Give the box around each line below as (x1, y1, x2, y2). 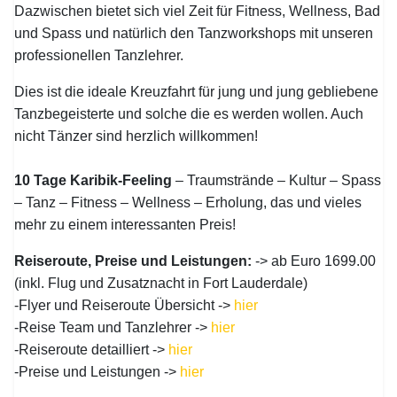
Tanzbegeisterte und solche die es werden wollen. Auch (14, 106, 364, 121)
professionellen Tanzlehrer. (14, 48, 184, 63)
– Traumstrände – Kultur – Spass (172, 173, 382, 188)
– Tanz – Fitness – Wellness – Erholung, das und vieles (14, 195, 362, 210)
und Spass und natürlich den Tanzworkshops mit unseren (14, 26, 374, 41)
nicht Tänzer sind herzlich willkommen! (14, 128, 259, 144)
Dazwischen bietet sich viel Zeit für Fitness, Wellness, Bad (14, 4, 381, 19)
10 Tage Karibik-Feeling (14, 173, 173, 188)
